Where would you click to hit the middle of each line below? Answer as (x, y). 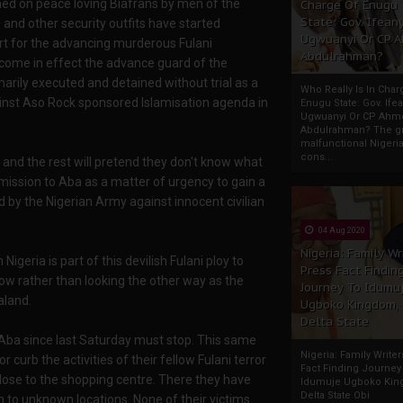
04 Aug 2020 (341, 230)
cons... (317, 157)
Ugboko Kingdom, (349, 304)
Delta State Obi (335, 395)
